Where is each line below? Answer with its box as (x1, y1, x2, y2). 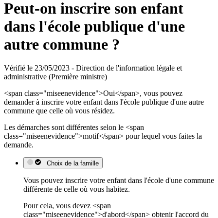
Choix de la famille (43, 160, 99, 167)
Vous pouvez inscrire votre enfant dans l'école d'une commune (23, 176, 214, 185)
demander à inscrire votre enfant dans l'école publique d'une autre (4, 98, 204, 107)
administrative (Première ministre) (4, 73, 107, 81)
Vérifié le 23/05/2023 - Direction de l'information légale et (4, 64, 182, 73)
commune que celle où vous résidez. (4, 107, 115, 115)
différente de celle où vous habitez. (23, 185, 130, 194)
